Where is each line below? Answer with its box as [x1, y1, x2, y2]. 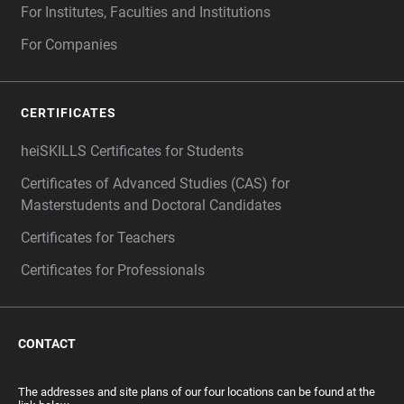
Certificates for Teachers [21, 229, 175, 247]
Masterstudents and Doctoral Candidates [21, 197, 281, 215]
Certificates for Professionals [21, 262, 205, 280]
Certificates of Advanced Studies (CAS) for [21, 175, 289, 193]
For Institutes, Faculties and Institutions [21, 4, 271, 22]
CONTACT [18, 336, 76, 352]
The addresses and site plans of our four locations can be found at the [18, 385, 375, 399]
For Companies [21, 36, 117, 54]
